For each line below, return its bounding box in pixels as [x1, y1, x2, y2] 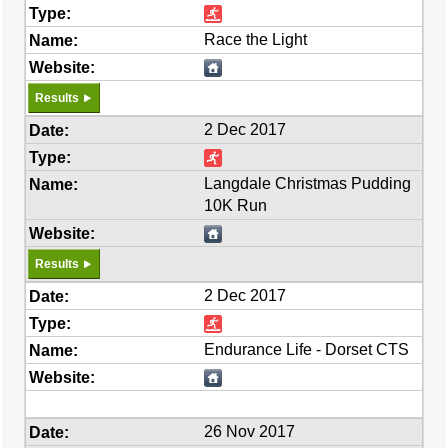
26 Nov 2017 [204, 423, 296, 440]
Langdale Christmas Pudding [204, 175, 412, 192]
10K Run [204, 197, 268, 214]
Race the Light [204, 31, 308, 48]
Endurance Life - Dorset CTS [204, 341, 410, 358]
